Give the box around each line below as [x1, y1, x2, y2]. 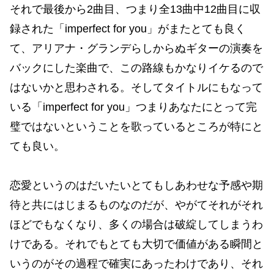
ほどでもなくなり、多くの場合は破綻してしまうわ [10, 218, 263, 231]
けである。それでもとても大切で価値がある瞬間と [10, 238, 263, 251]
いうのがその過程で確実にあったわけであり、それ [10, 257, 263, 270]
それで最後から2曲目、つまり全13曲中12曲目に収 [10, 3, 261, 16]
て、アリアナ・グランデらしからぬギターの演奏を [10, 42, 263, 55]
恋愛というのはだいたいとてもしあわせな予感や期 [10, 179, 263, 192]
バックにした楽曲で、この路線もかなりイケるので [10, 62, 263, 75]
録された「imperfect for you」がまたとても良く [10, 23, 246, 35]
